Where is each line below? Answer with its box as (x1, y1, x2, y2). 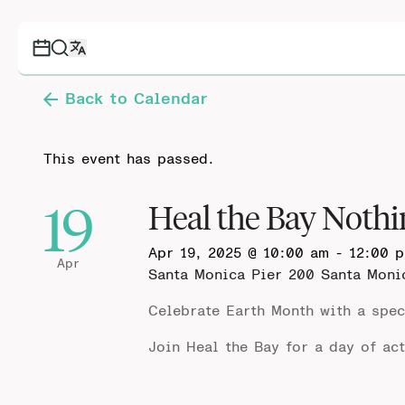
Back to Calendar (65, 91, 208, 108)
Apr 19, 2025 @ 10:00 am (148, 246, 329, 260)
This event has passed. (43, 152, 214, 166)
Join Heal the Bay (148, 340, 279, 354)
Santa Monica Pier (148, 268, 288, 282)
